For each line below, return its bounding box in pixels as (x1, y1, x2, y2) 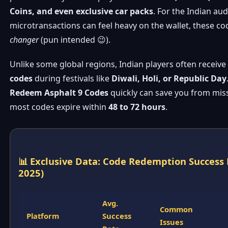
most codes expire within (10, 101, 109, 112)
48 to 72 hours (108, 101, 166, 112)
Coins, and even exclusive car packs (10, 6, 154, 17)
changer (10, 34, 39, 46)
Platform (26, 210, 60, 221)
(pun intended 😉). (39, 34, 111, 46)
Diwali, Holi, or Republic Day (111, 72, 227, 84)
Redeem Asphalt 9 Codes (10, 87, 109, 98)
